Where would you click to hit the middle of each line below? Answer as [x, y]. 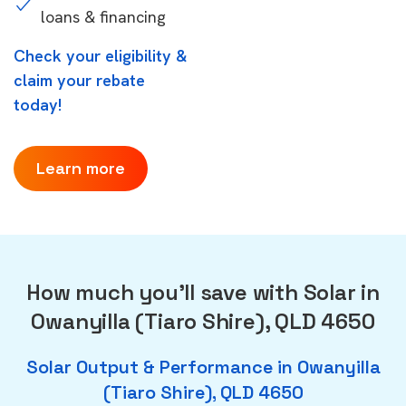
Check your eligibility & [101, 56]
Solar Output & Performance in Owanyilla [203, 367]
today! [38, 105]
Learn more [81, 168]
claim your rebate [79, 80]
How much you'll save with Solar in [203, 292]
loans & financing [103, 17]
